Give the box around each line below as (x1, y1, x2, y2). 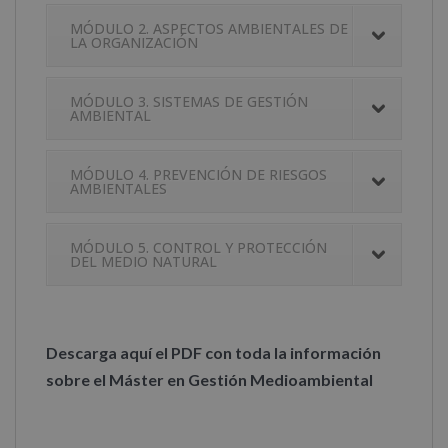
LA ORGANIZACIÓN (70, 33, 198, 53)
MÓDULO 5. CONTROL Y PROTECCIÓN (70, 238, 327, 258)
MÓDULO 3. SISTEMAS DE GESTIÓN (70, 92, 308, 112)
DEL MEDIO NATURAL (70, 252, 217, 272)
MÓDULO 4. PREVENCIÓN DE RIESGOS (70, 165, 327, 185)
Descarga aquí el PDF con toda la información (46, 343, 381, 363)
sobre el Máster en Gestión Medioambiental (46, 370, 373, 390)
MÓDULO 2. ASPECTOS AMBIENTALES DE (70, 19, 348, 39)
